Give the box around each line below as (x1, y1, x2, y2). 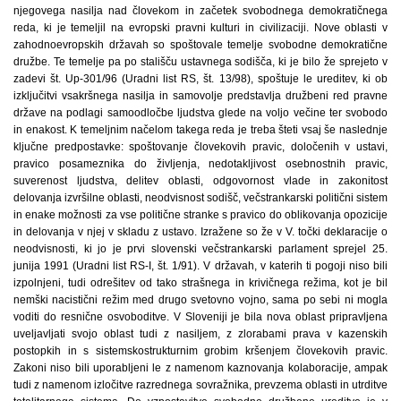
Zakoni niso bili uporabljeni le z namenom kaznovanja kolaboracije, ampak (13, 362, 388, 375)
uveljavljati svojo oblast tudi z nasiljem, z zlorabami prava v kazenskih (13, 328, 388, 341)
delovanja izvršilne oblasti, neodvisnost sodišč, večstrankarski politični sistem (13, 192, 388, 205)
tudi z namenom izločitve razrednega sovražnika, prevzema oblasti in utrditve (13, 379, 388, 392)
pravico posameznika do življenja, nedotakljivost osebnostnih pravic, (13, 158, 388, 171)
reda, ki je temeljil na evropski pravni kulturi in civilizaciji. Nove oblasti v (13, 21, 388, 35)
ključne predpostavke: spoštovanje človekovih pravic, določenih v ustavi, (13, 141, 388, 154)
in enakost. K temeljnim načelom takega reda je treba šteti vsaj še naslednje (13, 124, 388, 137)
